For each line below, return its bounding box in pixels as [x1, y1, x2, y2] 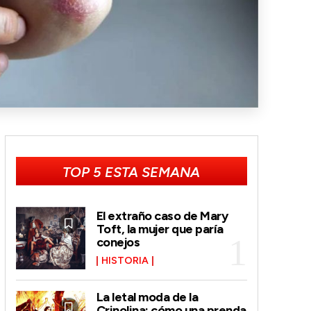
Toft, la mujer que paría [96, 221, 224, 237]
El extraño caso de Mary [96, 208, 228, 224]
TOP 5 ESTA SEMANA [62, 163, 201, 180]
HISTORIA [101, 255, 149, 267]
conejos [96, 235, 140, 251]
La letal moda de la [96, 289, 199, 305]
